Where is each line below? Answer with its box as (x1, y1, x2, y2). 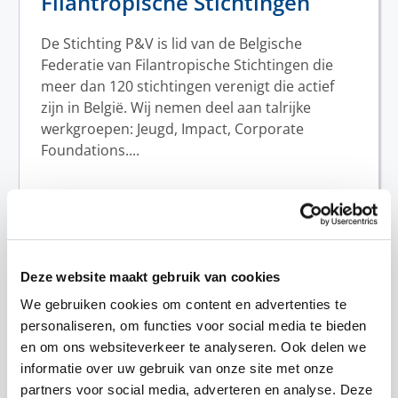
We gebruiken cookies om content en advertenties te (20, 297, 346, 313)
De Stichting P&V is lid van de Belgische (41, 33, 302, 53)
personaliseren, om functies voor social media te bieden (20, 318, 367, 334)
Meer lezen (265, 227, 339, 247)
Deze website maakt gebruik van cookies (20, 268, 281, 284)
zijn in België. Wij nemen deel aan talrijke (41, 97, 311, 117)
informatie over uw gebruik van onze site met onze (20, 361, 334, 377)
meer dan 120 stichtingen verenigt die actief (41, 76, 334, 96)
